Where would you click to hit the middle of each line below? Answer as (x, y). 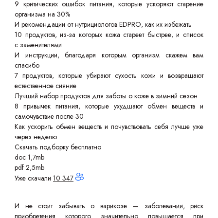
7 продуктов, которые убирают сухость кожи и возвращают (109, 75)
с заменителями (38, 45)
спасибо (27, 65)
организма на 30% (42, 14)
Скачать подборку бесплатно (58, 147)
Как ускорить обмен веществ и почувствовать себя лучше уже (109, 127)
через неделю (36, 137)
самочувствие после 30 (49, 116)
